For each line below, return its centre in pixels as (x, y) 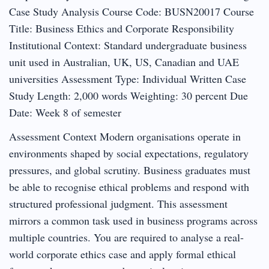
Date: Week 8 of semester (65, 112)
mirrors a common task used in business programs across (133, 220)
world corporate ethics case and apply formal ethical (122, 254)
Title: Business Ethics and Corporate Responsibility (122, 28)
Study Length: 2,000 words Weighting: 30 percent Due (128, 95)
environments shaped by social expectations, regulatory (129, 153)
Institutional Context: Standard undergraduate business (128, 45)
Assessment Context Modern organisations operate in (125, 136)
